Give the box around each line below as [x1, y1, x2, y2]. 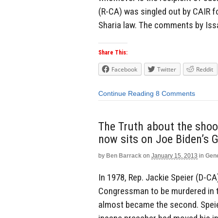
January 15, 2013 [151, 152, 198, 159]
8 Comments [156, 90, 195, 98]
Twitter [157, 65, 176, 74]
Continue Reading [98, 90, 154, 98]
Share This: [98, 49, 127, 56]
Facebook [111, 65, 137, 74]
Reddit [196, 65, 213, 74]
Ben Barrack [106, 152, 142, 159]
